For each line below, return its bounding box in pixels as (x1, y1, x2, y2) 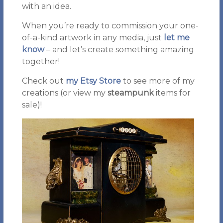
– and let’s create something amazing (44, 45, 194, 54)
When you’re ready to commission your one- (21, 21, 199, 30)
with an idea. (21, 1, 71, 11)
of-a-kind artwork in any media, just (21, 33, 164, 42)
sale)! (21, 100, 42, 110)
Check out (21, 76, 66, 86)
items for (153, 88, 191, 98)
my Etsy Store (65, 76, 121, 86)
